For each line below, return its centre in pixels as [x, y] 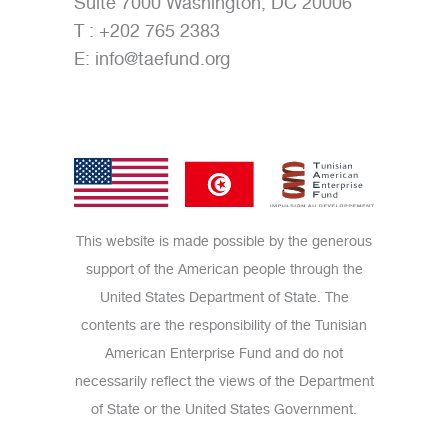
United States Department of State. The [224, 297]
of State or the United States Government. [224, 409]
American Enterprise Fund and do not [224, 353]
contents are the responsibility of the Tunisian [224, 325]
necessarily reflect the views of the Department [224, 381]
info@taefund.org [162, 58]
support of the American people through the [224, 269]
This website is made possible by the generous [224, 241]
